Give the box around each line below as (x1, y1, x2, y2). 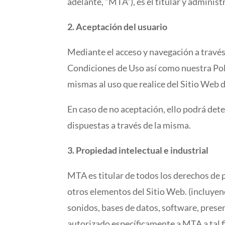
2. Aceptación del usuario (67, 21, 168, 33)
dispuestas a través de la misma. (67, 120, 191, 131)
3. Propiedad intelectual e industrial (67, 145, 209, 156)
